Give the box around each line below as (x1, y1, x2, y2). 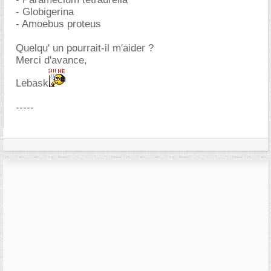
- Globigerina (16, 6, 74, 18)
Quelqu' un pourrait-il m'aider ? (16, 42, 154, 54)
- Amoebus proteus (16, 18, 101, 30)
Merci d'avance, (16, 54, 87, 66)
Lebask (16, 77, 48, 89)
